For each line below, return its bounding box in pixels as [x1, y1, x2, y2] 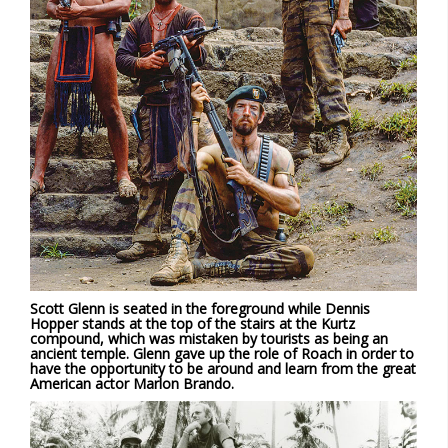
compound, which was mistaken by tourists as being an [30, 328, 388, 348]
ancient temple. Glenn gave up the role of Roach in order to [30, 343, 414, 363]
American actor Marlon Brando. [30, 373, 234, 393]
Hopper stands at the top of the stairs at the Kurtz [30, 313, 355, 333]
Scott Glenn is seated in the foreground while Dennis [30, 298, 370, 318]
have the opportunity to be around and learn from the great [30, 358, 416, 378]
